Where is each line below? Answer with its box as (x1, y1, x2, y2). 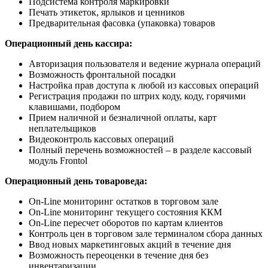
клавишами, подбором (29, 102, 120, 112)
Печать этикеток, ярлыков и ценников (29, 7, 185, 18)
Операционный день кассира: (5, 38, 132, 49)
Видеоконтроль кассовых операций (29, 134, 174, 145)
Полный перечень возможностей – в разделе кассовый (29, 145, 252, 156)
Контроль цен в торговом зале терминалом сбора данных (29, 229, 263, 239)
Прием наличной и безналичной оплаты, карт (29, 112, 217, 123)
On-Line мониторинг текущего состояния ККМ (29, 207, 222, 218)
